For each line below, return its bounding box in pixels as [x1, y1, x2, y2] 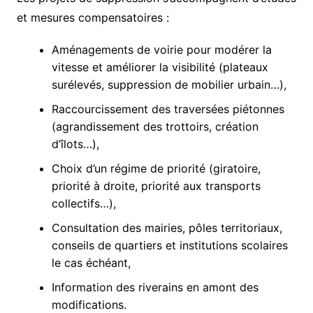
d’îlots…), [51, 137, 99, 152]
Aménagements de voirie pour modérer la [51, 43, 272, 57]
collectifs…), [51, 196, 116, 211]
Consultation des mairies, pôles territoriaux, [51, 221, 282, 235]
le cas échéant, [51, 256, 131, 270]
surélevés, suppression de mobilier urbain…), [51, 78, 286, 92]
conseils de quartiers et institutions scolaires [51, 238, 288, 253]
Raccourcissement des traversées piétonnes [51, 102, 284, 117]
